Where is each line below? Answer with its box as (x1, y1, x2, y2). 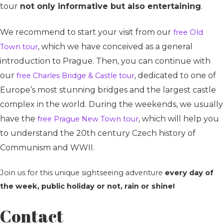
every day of (165, 168, 214, 178)
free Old (173, 28, 203, 37)
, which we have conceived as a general (38, 42, 193, 51)
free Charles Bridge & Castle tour (16, 71, 134, 80)
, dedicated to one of (134, 71, 216, 80)
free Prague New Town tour (37, 114, 138, 123)
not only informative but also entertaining (20, 1, 201, 11)
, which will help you (138, 114, 219, 123)
